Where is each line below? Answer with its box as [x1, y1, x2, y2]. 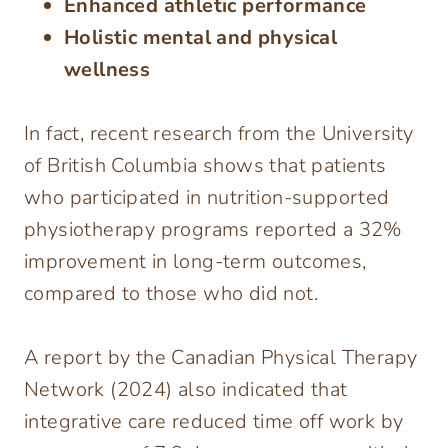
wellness [64, 56, 151, 84]
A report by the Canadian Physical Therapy [24, 344, 418, 372]
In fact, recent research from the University [24, 120, 414, 148]
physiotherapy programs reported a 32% [24, 216, 402, 244]
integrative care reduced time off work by [24, 408, 404, 436]
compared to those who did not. [24, 280, 318, 308]
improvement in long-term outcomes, [24, 248, 367, 276]
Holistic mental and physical [64, 24, 338, 52]
